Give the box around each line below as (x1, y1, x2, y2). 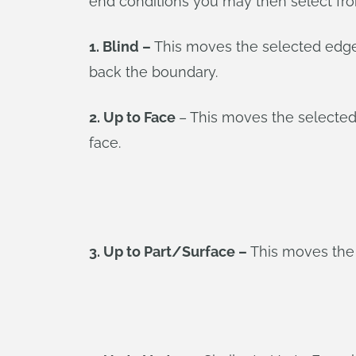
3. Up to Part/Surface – (89, 243, 247, 260)
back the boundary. (89, 64, 218, 80)
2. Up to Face (89, 109, 179, 126)
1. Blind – (89, 38, 154, 55)
